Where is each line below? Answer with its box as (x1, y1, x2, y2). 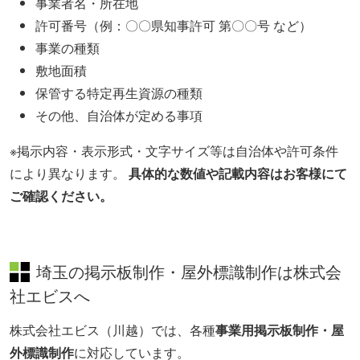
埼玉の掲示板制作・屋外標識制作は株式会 (36, 264, 342, 282)
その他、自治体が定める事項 (35, 106, 202, 125)
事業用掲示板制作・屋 (215, 321, 344, 340)
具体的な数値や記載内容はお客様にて (129, 164, 347, 183)
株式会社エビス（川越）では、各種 (10, 321, 215, 340)
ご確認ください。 (10, 186, 112, 206)
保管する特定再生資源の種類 (35, 84, 202, 103)
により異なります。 (10, 164, 129, 183)
